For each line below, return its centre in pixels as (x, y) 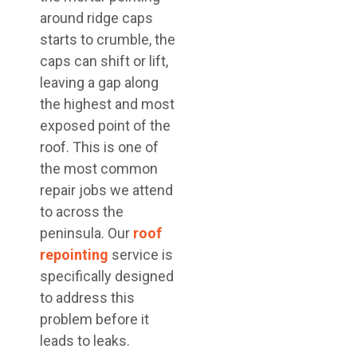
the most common (99, 169)
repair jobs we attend (106, 190)
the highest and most (107, 104)
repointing (74, 255)
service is (141, 255)
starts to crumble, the (108, 40)
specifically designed (107, 277)
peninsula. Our (86, 233)
